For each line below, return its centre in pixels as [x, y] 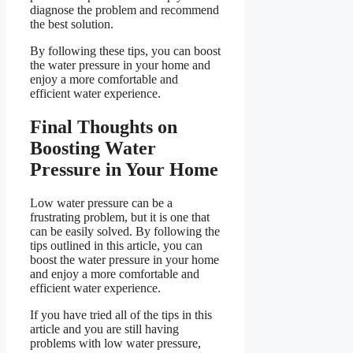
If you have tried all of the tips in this [121, 314]
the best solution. [72, 24]
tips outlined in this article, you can [116, 245]
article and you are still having [104, 329]
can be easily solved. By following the [125, 231]
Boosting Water [93, 148]
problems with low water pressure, [115, 343]
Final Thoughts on [104, 126]
